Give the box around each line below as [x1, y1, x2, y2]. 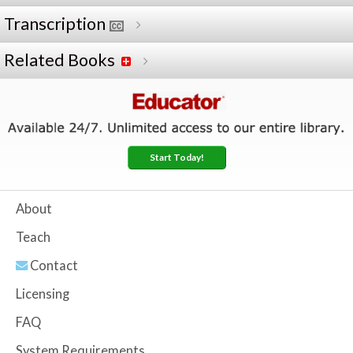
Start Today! [149, 151, 204, 164]
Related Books [4, 50, 115, 71]
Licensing [16, 286, 69, 303]
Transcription [4, 13, 106, 35]
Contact [28, 258, 78, 274]
